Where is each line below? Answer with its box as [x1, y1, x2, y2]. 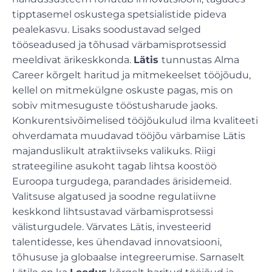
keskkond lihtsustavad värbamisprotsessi [12, 205, 213, 217]
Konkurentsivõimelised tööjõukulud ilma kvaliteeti [12, 114, 258, 126]
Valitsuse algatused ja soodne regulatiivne [12, 190, 216, 202]
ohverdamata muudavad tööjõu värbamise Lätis [12, 129, 245, 141]
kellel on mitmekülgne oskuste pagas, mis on [12, 84, 233, 96]
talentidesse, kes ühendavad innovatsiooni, [12, 236, 222, 248]
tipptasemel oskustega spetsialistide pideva [12, 8, 226, 20]
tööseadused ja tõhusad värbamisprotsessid [12, 38, 226, 50]
